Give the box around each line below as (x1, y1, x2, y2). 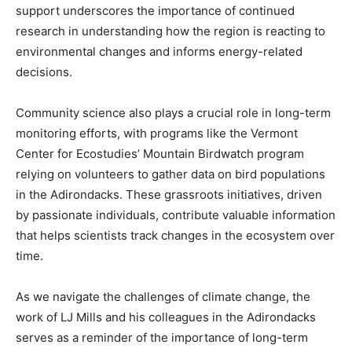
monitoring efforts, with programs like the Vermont (16, 126, 298, 141)
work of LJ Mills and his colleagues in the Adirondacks (16, 310, 316, 325)
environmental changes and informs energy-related (16, 44, 302, 60)
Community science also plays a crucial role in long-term (16, 105, 331, 121)
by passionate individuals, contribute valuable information (16, 207, 335, 223)
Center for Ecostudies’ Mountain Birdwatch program (16, 146, 304, 162)
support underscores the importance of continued (16, 3, 295, 19)
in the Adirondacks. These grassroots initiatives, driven (16, 187, 322, 203)
